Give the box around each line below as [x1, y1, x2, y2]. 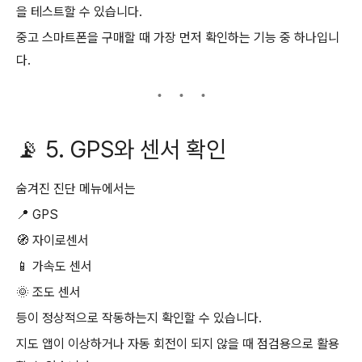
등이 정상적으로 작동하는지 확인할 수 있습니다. [16, 309, 262, 326]
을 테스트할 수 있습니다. [16, 3, 142, 19]
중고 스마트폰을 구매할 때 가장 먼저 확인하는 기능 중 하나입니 [16, 29, 339, 45]
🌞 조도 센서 [16, 284, 81, 300]
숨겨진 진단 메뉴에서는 [16, 180, 136, 196]
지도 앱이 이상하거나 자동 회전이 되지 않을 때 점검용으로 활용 [16, 335, 339, 351]
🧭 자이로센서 [16, 232, 89, 248]
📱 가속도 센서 [16, 258, 92, 274]
